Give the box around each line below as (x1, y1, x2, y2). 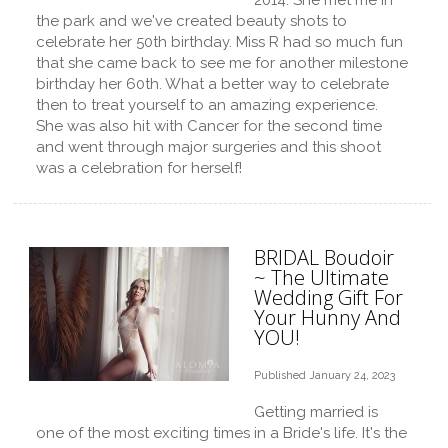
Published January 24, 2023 (254, 369, 395, 382)
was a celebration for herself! (36, 159, 242, 177)
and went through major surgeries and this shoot (36, 138, 381, 156)
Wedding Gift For (254, 284, 403, 311)
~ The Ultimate (254, 264, 389, 291)
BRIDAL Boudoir (254, 244, 394, 271)
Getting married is (254, 403, 378, 421)
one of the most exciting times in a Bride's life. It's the (36, 424, 407, 442)
